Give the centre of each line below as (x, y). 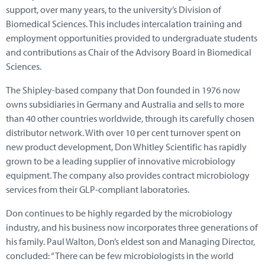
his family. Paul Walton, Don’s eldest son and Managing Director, (130, 241)
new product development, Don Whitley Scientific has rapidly (126, 146)
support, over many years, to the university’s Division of (114, 9)
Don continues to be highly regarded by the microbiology (119, 213)
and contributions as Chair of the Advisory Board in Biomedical (129, 52)
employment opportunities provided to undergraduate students (132, 38)
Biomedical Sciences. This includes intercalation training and (124, 23)
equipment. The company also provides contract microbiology (128, 175)
